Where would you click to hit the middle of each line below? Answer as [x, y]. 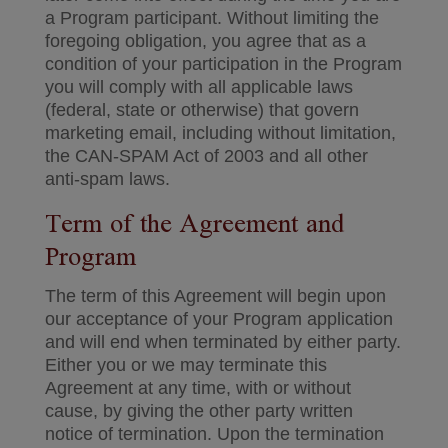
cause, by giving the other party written [198, 411]
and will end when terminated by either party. [222, 342]
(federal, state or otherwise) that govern [201, 110]
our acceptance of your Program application [218, 319]
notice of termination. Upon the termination [214, 434]
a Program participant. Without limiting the [211, 18]
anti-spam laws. [107, 179]
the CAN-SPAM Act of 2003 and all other [206, 156]
